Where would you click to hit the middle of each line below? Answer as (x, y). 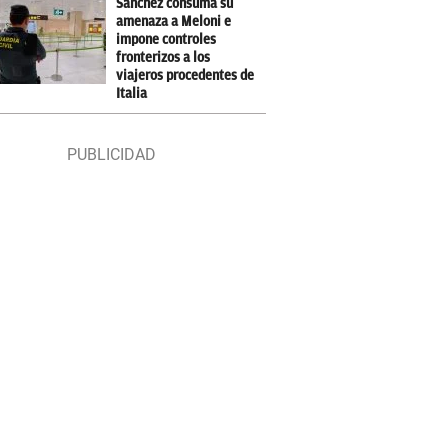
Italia (132, 93)
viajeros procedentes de (185, 75)
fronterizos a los (163, 57)
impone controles (166, 39)
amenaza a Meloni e (174, 21)
